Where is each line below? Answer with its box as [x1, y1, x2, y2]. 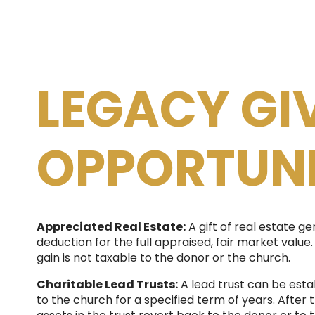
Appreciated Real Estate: [37, 219, 186, 235]
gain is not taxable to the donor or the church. [37, 250, 290, 266]
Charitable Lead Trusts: [37, 276, 178, 292]
